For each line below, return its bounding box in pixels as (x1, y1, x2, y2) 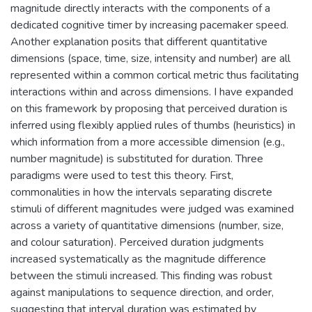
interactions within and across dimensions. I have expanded (10, 84, 293, 100)
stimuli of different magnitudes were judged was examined (10, 201, 294, 217)
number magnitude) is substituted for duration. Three (10, 151, 263, 166)
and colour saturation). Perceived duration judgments (10, 235, 264, 250)
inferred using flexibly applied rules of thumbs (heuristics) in (10, 118, 295, 133)
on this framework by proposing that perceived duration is (10, 101, 288, 116)
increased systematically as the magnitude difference (10, 251, 266, 267)
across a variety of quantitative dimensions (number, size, (10, 218, 283, 233)
